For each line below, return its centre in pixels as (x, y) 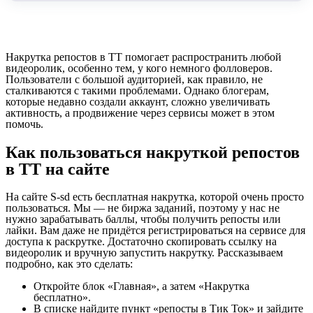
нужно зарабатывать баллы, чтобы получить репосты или (143, 219)
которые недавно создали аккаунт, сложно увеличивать (138, 102)
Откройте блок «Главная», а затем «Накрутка (141, 286)
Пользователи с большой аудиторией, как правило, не (134, 79)
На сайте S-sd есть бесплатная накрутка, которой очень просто (155, 196)
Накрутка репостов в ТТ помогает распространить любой (144, 57)
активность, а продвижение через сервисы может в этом (140, 113)
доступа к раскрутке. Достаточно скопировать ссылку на (141, 241)
